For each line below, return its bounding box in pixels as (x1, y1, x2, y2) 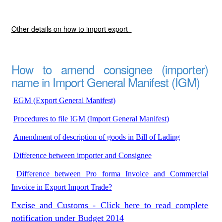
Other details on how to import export (11, 24, 132, 34)
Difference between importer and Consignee (13, 151, 152, 160)
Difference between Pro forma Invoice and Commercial (16, 169, 209, 178)
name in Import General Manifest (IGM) (11, 73, 200, 91)
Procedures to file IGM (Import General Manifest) (13, 114, 169, 123)
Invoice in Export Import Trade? (11, 182, 112, 192)
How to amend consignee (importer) (11, 60, 209, 78)
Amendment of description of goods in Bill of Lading (13, 132, 180, 142)
